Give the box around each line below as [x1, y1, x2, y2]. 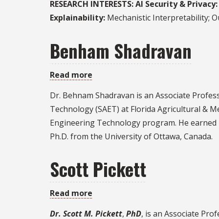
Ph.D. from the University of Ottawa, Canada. [50, 131, 213, 142]
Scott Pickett [50, 155, 146, 183]
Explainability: [50, 12, 105, 23]
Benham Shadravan [50, 37, 192, 64]
